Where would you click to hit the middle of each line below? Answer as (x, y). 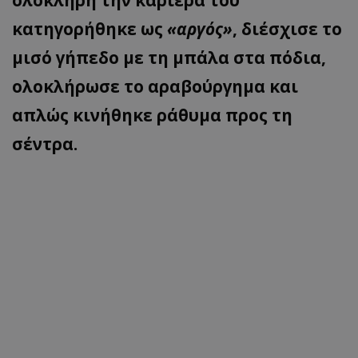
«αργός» (200, 29)
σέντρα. (45, 144)
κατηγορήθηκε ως (89, 29)
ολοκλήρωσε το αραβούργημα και (155, 87)
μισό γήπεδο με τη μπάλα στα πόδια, (169, 58)
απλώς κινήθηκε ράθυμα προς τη (152, 115)
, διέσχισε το (287, 29)
